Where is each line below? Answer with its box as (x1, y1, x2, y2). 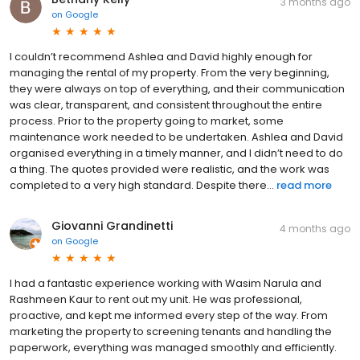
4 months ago (280, 221, 350, 235)
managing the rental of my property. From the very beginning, (10, 64, 329, 80)
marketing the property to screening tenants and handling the (10, 323, 332, 339)
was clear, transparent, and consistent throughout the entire (10, 96, 322, 112)
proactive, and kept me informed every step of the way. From (10, 307, 328, 323)
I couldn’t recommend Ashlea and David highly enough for (10, 48, 313, 64)
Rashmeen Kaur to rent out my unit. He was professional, (10, 291, 302, 307)
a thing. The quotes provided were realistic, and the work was (10, 161, 329, 177)
